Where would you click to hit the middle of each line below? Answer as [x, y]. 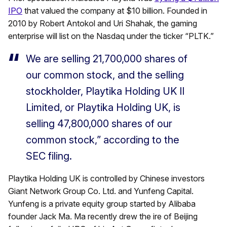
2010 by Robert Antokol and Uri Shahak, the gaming [103, 24]
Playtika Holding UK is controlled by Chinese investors [106, 179]
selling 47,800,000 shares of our [99, 124]
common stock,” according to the [103, 140]
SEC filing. [49, 156]
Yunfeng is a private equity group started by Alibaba [102, 204]
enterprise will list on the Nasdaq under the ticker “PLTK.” [111, 36]
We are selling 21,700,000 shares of [107, 59]
